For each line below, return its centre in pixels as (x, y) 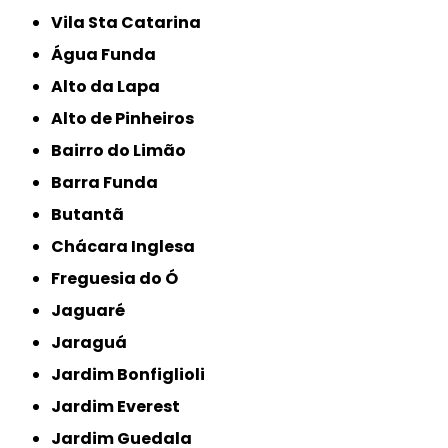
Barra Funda (110, 183)
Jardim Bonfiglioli (133, 375)
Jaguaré (93, 311)
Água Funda (110, 55)
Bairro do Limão (124, 151)
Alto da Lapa (112, 87)
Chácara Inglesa (130, 247)
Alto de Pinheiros (129, 119)
